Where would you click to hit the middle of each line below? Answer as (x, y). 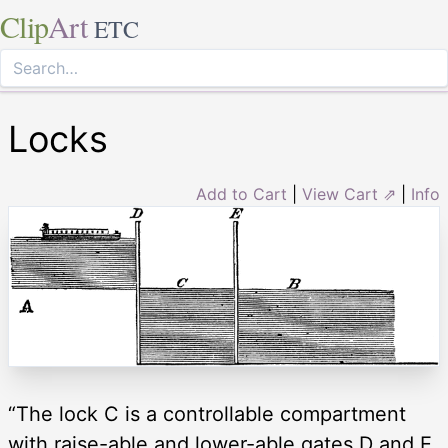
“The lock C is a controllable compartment (207, 414)
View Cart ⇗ (349, 194)
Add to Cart (241, 194)
